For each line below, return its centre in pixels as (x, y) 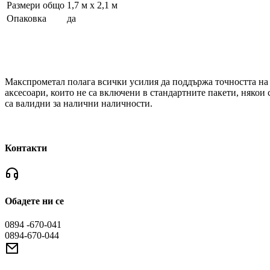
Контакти (26, 148)
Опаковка (27, 19)
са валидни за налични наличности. (79, 104)
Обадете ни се (34, 201)
